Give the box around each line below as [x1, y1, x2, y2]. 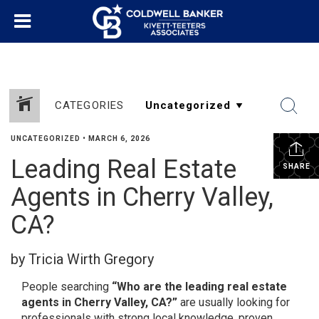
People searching [21, 280, 112, 293]
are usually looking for [177, 296, 290, 309]
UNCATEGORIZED [11, 135, 80, 142]
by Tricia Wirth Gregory [11, 251, 154, 268]
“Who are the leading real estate [112, 280, 287, 293]
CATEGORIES [54, 99, 125, 112]
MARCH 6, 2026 [88, 135, 150, 142]
